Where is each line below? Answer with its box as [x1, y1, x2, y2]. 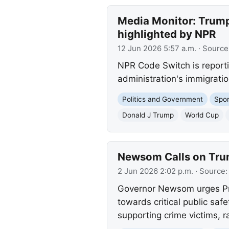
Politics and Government [122, 95, 203, 103]
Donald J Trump [122, 110, 174, 119]
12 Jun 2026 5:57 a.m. [117, 43, 196, 53]
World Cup [185, 110, 219, 119]
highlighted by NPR [117, 27, 216, 40]
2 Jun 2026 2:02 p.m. [117, 167, 193, 176]
